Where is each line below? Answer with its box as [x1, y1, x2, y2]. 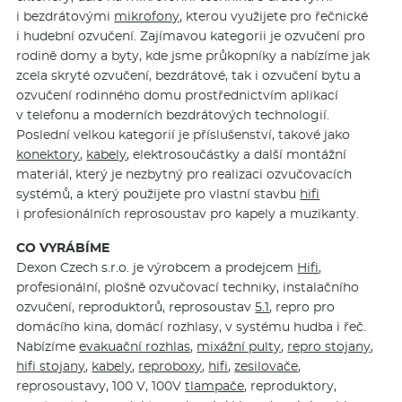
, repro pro [269, 299, 336, 316]
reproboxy [138, 358, 203, 375]
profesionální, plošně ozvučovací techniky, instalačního [16, 279, 360, 296]
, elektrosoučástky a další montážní [127, 146, 347, 163]
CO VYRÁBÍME [16, 240, 110, 257]
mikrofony [114, 8, 180, 25]
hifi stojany [16, 358, 86, 375]
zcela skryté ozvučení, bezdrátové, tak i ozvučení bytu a [16, 67, 362, 84]
